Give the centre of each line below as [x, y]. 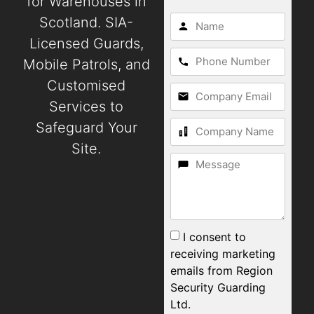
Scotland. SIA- [87, 23]
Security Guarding [218, 287]
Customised [87, 86]
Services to [87, 107]
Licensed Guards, [86, 44]
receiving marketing [223, 253]
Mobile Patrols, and [86, 65]
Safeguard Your [86, 128]
